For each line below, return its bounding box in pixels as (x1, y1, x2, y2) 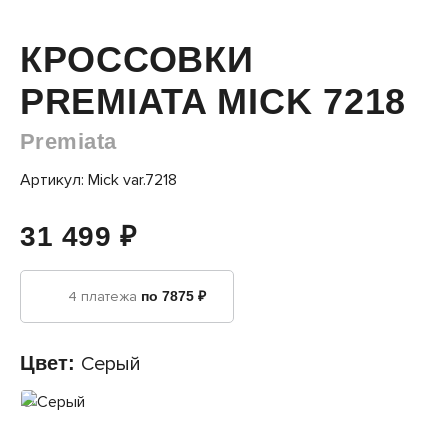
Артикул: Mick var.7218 (20, 169, 177, 190)
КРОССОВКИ (20, 38, 254, 80)
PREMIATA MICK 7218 (20, 80, 406, 122)
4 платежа (68, 287, 141, 305)
